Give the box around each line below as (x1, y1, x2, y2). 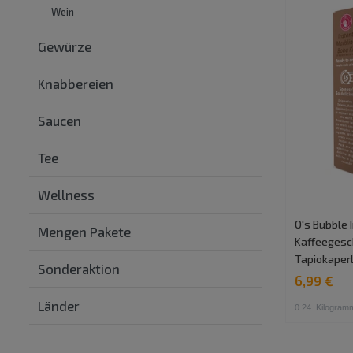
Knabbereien (37, 75, 113, 91)
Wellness (37, 186, 95, 203)
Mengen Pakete (37, 223, 131, 240)
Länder (37, 297, 80, 314)
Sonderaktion (37, 260, 120, 277)
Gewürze (37, 38, 91, 54)
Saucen (37, 112, 81, 128)
